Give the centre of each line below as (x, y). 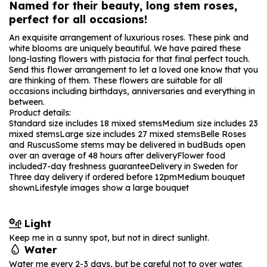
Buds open (224, 145)
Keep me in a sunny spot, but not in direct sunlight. (109, 238)
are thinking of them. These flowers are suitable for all (116, 80)
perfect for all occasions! (78, 19)
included (26, 166)
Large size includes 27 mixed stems (130, 134)
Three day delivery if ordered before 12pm (93, 177)
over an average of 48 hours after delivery (93, 156)
